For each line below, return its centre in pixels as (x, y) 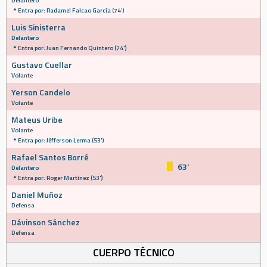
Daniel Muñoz (37, 195)
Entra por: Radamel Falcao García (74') (71, 10)
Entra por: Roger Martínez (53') (60, 178)
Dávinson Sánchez (46, 222)
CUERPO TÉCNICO (133, 252)
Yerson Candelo (41, 92)
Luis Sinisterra (38, 27)
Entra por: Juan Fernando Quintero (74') (72, 48)
